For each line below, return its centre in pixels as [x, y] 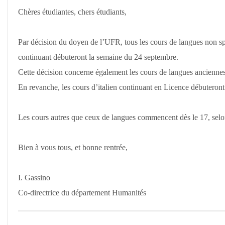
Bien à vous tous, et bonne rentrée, [73, 148]
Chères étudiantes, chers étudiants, [72, 12]
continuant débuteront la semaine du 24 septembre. [98, 57]
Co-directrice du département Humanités [82, 193]
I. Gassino [34, 178]
